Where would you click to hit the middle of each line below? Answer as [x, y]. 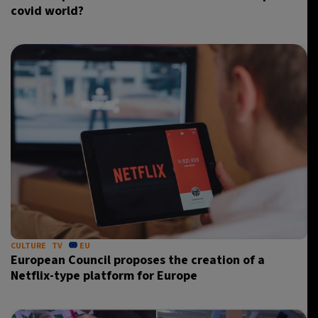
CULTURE [28, 246]
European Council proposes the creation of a [138, 260]
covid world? [47, 11]
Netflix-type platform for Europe [104, 276]
